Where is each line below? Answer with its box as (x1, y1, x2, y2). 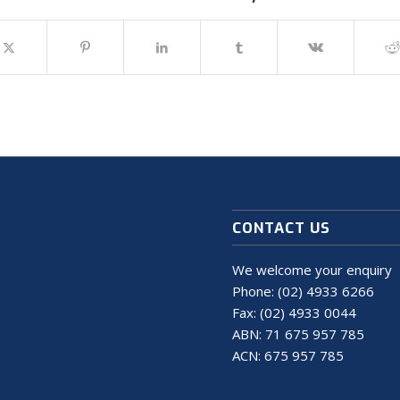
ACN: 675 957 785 (232, 346, 345, 365)
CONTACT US (232, 218, 331, 238)
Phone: (232, 282, 279, 301)
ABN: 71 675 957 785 (232, 325, 365, 344)
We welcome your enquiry (232, 261, 393, 279)
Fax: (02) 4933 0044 (232, 304, 357, 322)
